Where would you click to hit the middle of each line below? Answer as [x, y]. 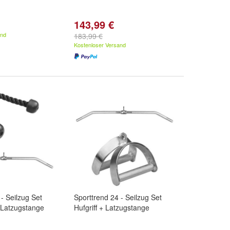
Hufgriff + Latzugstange [112, 207]
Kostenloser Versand [100, 45]
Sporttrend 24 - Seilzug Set [118, 197]
